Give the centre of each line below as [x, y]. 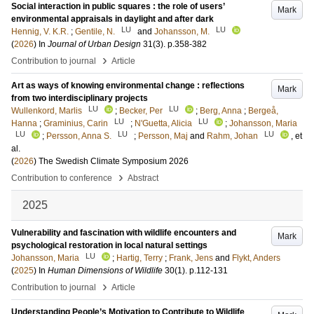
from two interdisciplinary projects [80, 98]
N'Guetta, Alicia [163, 123]
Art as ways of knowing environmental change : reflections [128, 86]
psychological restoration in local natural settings [109, 245]
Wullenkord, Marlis [47, 111]
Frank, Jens [191, 258]
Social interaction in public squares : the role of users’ [118, 6]
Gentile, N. [95, 32]
